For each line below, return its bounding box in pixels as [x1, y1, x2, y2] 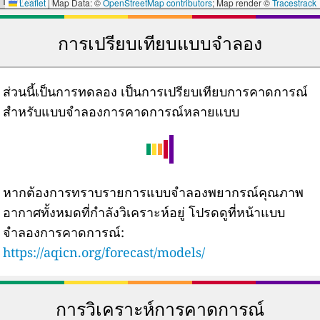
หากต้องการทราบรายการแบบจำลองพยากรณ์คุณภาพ [3, 184, 304, 201]
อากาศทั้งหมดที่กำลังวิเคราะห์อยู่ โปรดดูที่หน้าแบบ [3, 204, 286, 221]
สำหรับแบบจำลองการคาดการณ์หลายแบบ [3, 103, 240, 121]
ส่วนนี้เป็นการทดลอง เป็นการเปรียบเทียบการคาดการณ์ [3, 83, 309, 101]
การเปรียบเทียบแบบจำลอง [58, 31, 262, 56]
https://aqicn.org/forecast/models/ [3, 244, 206, 261]
